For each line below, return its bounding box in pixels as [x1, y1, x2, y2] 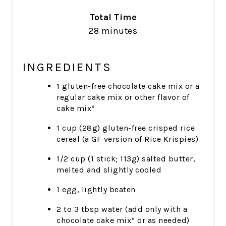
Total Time [90, 12, 136, 23]
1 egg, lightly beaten [56, 185, 136, 195]
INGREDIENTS [23, 60, 112, 75]
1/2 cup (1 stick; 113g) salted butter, [56, 154, 196, 164]
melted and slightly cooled [56, 165, 162, 175]
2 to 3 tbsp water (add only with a [56, 204, 188, 214]
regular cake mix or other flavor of [56, 92, 190, 102]
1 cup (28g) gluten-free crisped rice [56, 123, 195, 133]
